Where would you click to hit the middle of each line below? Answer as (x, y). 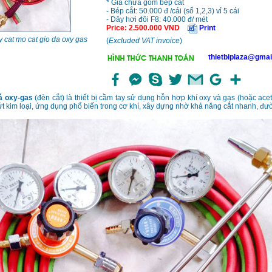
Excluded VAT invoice (144, 41)
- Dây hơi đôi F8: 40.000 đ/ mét (157, 20)
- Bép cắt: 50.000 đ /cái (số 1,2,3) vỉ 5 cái (172, 11)
